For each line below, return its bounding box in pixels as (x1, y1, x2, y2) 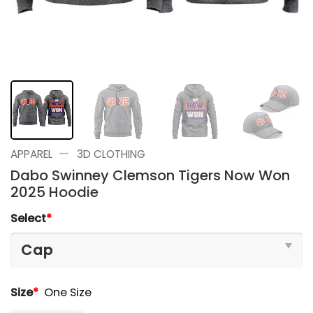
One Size (44, 284, 92, 301)
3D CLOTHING (76, 146, 145, 161)
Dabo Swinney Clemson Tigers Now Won (10, 165, 290, 185)
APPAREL (10, 146, 52, 161)
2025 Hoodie (10, 182, 99, 202)
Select (10, 210, 46, 226)
